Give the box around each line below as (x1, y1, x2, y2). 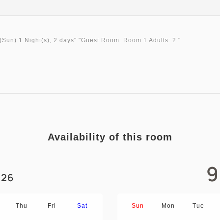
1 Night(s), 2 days (19, 37, 74, 44)
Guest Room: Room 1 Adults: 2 (81, 37, 176, 44)
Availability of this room (48, 132, 172, 142)
